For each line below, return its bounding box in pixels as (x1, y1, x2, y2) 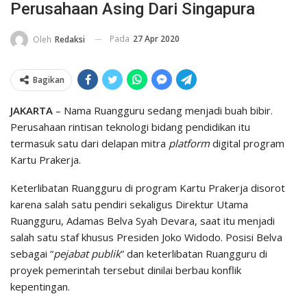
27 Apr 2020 (133, 33, 180, 45)
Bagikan (33, 73, 64, 86)
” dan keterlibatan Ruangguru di (121, 246, 267, 260)
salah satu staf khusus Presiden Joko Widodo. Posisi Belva (10, 230, 282, 244)
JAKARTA (10, 103, 53, 117)
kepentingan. (10, 279, 70, 293)
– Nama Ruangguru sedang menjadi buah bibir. (53, 103, 273, 117)
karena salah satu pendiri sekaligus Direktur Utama (10, 197, 248, 211)
